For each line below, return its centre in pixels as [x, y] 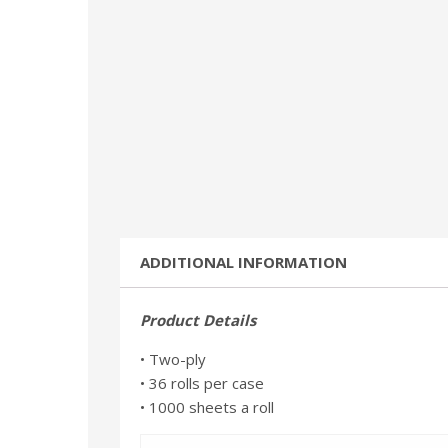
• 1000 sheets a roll [207, 406]
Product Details [198, 319]
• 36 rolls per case [202, 382]
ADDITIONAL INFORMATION [243, 262]
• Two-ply [173, 358]
